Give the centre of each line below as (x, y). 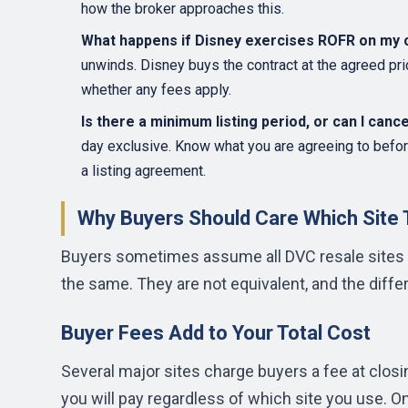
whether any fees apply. (156, 90)
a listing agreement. (143, 171)
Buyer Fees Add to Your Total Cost (216, 333)
